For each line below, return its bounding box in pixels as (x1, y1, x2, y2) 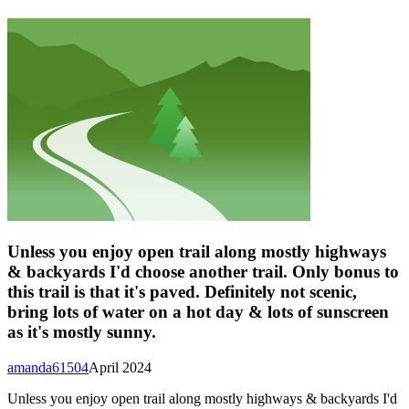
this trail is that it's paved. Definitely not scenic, (7, 281, 357, 301)
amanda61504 (7, 359, 89, 375)
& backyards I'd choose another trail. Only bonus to (7, 261, 399, 281)
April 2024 (89, 359, 152, 375)
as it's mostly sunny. (7, 321, 156, 341)
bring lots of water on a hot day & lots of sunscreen (7, 301, 389, 321)
